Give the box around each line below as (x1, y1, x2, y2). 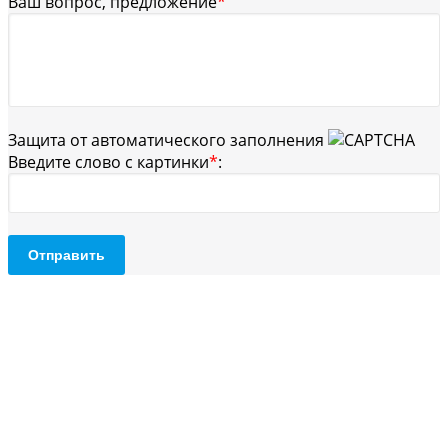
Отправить (28, 246, 105, 263)
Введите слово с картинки (8, 150, 209, 173)
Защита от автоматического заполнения (8, 128, 328, 151)
